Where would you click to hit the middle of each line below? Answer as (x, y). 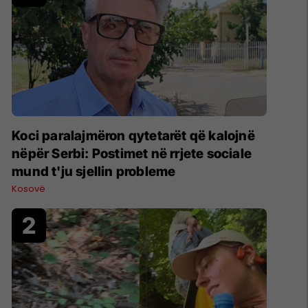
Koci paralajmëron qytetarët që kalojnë (133, 135)
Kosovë (29, 188)
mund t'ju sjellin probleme (94, 171)
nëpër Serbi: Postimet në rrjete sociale (132, 153)
